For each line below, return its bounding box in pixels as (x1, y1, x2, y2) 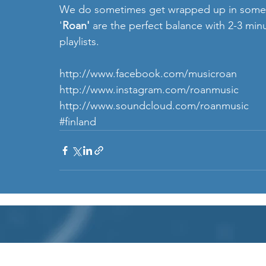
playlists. (59, 35, 99, 49)
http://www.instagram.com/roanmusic (59, 83, 242, 97)
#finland (59, 115, 96, 129)
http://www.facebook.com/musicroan (59, 67, 237, 81)
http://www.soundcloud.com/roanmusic (59, 99, 249, 113)
